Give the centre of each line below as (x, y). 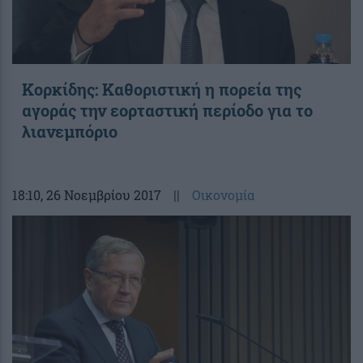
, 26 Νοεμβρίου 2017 (101, 194)
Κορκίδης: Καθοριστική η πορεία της (162, 89)
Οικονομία (223, 194)
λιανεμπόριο (70, 131)
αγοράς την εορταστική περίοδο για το (167, 110)
